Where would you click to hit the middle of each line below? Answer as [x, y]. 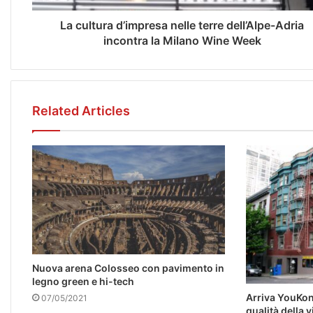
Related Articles [81, 111]
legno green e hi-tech [83, 282]
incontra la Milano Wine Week [182, 41]
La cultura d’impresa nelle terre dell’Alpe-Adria [182, 26]
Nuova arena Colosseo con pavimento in [128, 268]
